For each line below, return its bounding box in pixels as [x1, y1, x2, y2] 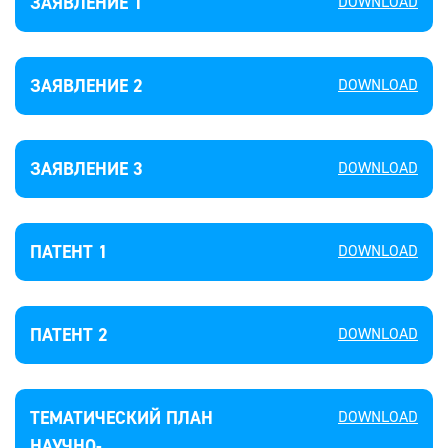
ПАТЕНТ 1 [30, 240, 108, 264]
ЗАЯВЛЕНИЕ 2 [30, 74, 143, 98]
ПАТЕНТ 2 [30, 323, 108, 347]
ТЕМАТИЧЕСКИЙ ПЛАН [30, 406, 213, 430]
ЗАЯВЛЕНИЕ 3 [30, 157, 143, 181]
